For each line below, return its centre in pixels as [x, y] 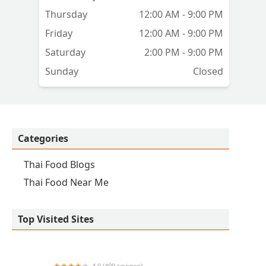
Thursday [66, 15]
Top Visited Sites [56, 219]
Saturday [65, 53]
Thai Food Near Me [66, 183]
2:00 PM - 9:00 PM [184, 53]
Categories [43, 139]
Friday [59, 34]
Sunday [62, 72]
